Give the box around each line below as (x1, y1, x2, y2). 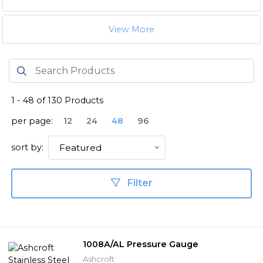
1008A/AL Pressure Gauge (83, 238, 198, 249)
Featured (59, 142, 102, 154)
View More (109, 23, 154, 35)
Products (62, 95, 103, 106)
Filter (124, 177, 153, 189)
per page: (11, 116, 53, 127)
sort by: (11, 142, 43, 153)
